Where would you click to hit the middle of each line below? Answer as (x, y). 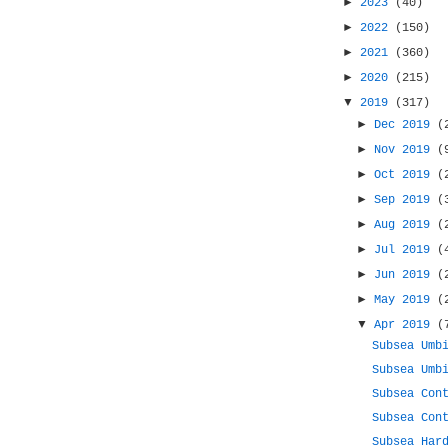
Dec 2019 (406, 125)
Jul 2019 (406, 250)
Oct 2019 (406, 175)
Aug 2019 (406, 225)
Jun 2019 (406, 275)
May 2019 (406, 300)
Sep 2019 (406, 200)
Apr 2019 (406, 325)
